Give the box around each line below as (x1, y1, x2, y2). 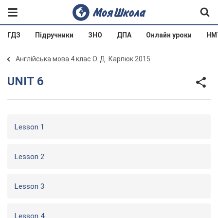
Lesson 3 (15, 182, 44, 191)
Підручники (35, 31, 73, 39)
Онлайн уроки (146, 31, 192, 39)
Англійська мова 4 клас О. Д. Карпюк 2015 (16, 55, 150, 63)
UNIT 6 (15, 74, 44, 88)
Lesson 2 (15, 152, 44, 161)
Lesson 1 (15, 123, 44, 131)
